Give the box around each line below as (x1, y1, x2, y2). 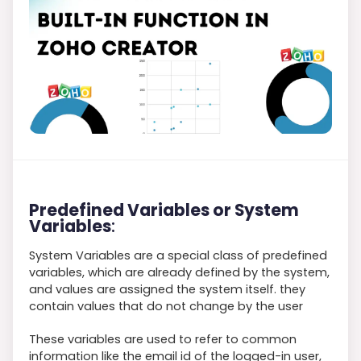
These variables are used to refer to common (29, 330, 297, 347)
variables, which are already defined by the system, (29, 263, 330, 280)
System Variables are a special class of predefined (29, 247, 327, 263)
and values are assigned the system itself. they (29, 280, 305, 297)
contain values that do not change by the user (29, 297, 303, 314)
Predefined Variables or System (29, 198, 299, 222)
